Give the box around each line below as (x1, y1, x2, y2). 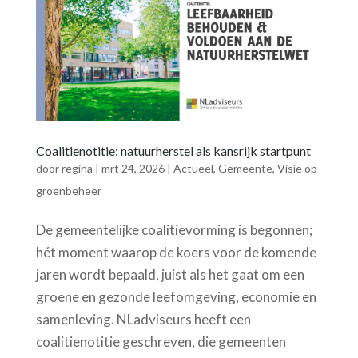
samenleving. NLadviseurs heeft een (35, 311, 251, 328)
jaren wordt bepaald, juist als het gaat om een (35, 266, 304, 284)
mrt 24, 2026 (101, 161, 165, 176)
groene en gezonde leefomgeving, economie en (35, 288, 316, 306)
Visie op (276, 161, 317, 176)
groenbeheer (35, 184, 101, 198)
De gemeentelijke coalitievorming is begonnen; (35, 221, 312, 239)
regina (61, 161, 93, 176)
